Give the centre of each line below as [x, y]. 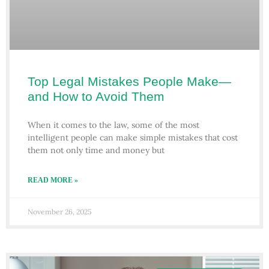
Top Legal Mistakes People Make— [129, 82]
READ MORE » [53, 180]
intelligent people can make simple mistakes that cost [133, 138]
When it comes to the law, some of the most [113, 125]
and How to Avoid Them [96, 97]
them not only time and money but [96, 150]
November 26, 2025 [60, 212]
